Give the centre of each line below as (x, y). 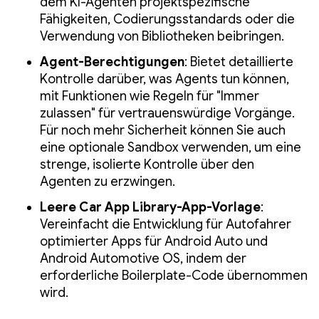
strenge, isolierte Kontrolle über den (147, 165)
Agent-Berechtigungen (112, 62)
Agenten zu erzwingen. (108, 182)
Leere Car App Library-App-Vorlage (150, 208)
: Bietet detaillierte (239, 62)
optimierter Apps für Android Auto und (154, 242)
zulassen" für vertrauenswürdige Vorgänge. (167, 114)
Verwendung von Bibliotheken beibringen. (162, 37)
